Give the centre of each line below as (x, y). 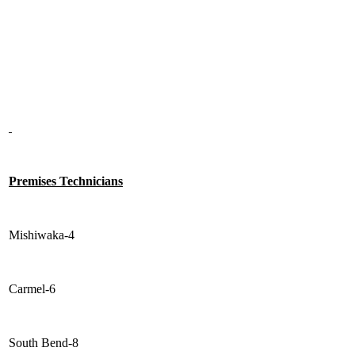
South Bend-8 (44, 343)
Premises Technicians (66, 181)
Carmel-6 (32, 289)
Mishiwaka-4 (42, 235)
